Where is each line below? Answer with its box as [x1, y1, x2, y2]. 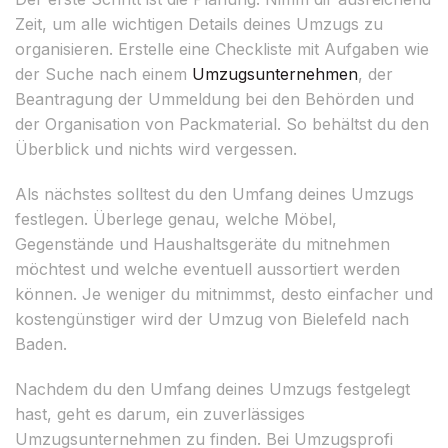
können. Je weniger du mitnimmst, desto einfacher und [15, 283, 433, 304]
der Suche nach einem [15, 63, 192, 84]
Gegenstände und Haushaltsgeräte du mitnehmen [15, 233, 390, 254]
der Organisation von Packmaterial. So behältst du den [15, 113, 429, 134]
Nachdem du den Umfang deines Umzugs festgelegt [15, 378, 410, 399]
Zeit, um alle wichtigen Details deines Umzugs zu [15, 13, 383, 34]
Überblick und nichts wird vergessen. [15, 138, 297, 159]
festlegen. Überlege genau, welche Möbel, [15, 208, 337, 229]
